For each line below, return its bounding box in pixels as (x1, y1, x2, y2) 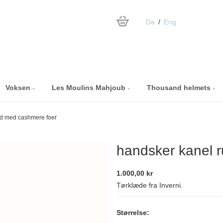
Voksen (5, 84, 32, 92)
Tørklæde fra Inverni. (116, 181, 183, 189)
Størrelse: (116, 209, 149, 217)
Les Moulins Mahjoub (51, 84, 127, 92)
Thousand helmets (146, 84, 213, 92)
